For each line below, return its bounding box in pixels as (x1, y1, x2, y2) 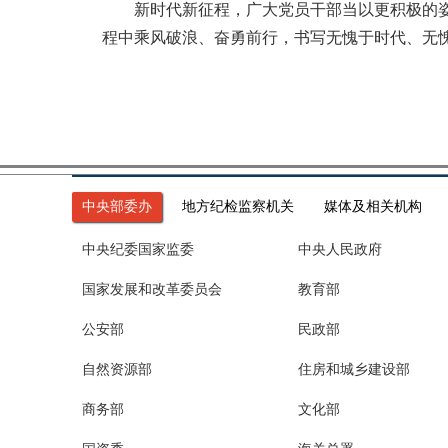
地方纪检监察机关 (182, 199, 294, 214)
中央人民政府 (298, 242, 382, 257)
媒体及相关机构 (324, 199, 422, 214)
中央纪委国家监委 (82, 242, 194, 257)
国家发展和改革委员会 (82, 282, 222, 297)
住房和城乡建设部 (298, 362, 410, 377)
